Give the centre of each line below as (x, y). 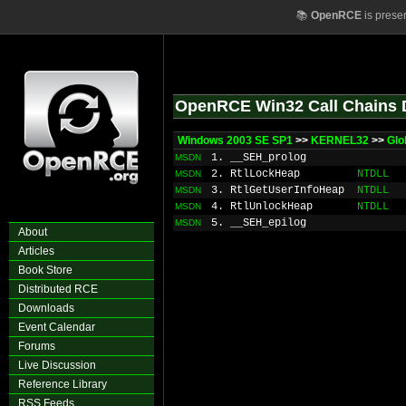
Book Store (45, 270)
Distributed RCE (58, 289)
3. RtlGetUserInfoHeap (278, 190)
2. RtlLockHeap (256, 174)
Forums (37, 346)
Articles (36, 251)
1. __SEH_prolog (259, 158)
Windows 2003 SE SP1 (235, 140)
